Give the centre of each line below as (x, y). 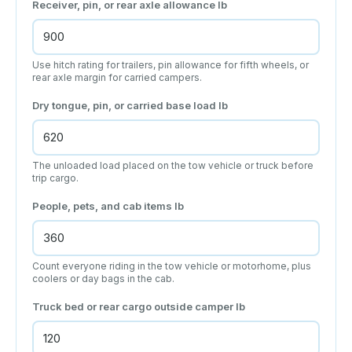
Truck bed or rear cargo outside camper (134, 306)
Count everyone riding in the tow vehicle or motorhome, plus (172, 266)
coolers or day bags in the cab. (103, 278)
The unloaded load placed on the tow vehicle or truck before (173, 165)
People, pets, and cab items (103, 205)
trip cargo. (55, 178)
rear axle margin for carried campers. (117, 77)
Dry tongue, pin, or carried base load (125, 105)
